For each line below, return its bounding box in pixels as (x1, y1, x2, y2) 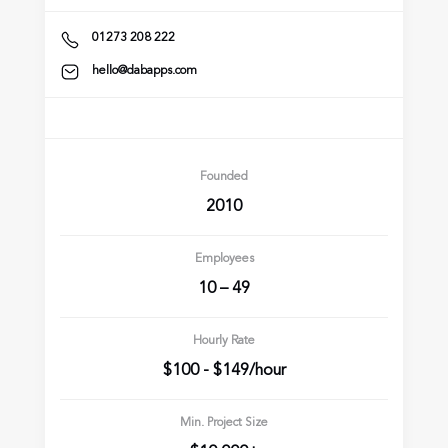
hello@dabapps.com (92, 64, 197, 77)
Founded (200, 171, 248, 184)
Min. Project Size (180, 417, 268, 430)
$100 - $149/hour (162, 363, 286, 380)
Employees (194, 253, 254, 266)
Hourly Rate (193, 335, 255, 348)
